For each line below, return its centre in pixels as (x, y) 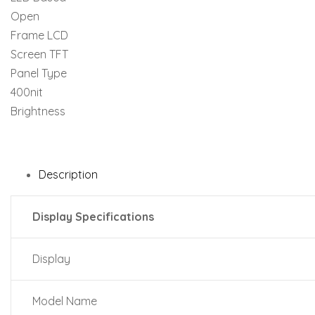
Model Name (65, 301)
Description (68, 174)
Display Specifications (93, 217)
